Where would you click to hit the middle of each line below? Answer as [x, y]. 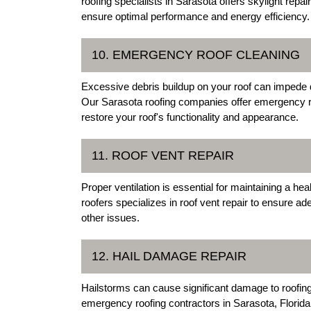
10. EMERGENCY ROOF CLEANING [196, 54]
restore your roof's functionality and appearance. [190, 117]
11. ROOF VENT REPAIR [163, 155]
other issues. [110, 217]
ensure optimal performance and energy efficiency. [195, 16]
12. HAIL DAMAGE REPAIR [169, 256]
